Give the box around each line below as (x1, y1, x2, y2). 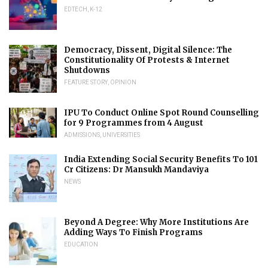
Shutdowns (64, 65, 110, 76)
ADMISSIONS (64, 132, 100, 139)
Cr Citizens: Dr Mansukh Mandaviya (64, 165, 211, 175)
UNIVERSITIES (102, 132, 140, 139)
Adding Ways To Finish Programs (64, 227, 203, 238)
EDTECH (64, 6, 87, 13)
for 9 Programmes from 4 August (64, 118, 203, 129)
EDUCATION (64, 241, 98, 248)
